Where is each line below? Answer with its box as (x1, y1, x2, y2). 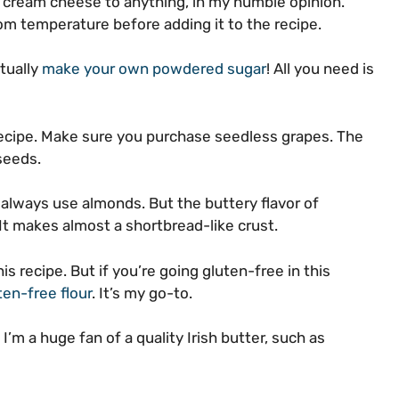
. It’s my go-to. (92, 283, 192, 302)
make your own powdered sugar (42, 60, 266, 78)
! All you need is (266, 60, 374, 78)
